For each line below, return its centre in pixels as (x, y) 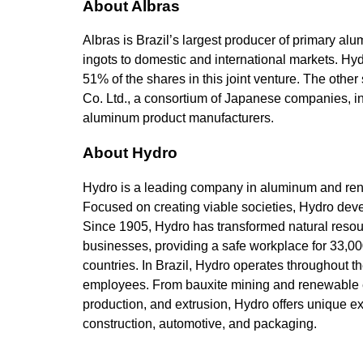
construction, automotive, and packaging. (200, 323)
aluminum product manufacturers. (178, 118)
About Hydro (130, 153)
